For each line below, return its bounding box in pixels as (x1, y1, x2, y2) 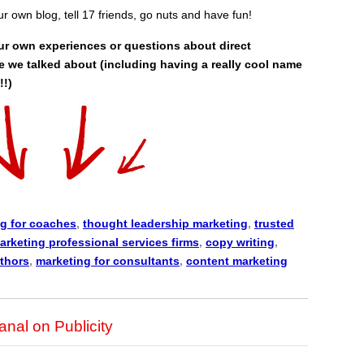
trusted (254, 217, 294, 231)
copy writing (206, 236, 275, 249)
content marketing (186, 254, 288, 268)
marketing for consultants (36, 254, 180, 268)
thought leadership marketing (83, 217, 248, 231)
